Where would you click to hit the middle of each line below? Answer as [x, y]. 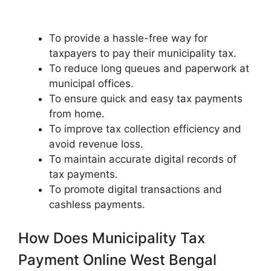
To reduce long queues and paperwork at [149, 68]
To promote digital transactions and [135, 189]
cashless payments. [97, 204]
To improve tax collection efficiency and [145, 129]
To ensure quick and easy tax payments [146, 98]
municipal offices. [91, 83]
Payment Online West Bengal [117, 260]
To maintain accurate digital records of [143, 159]
